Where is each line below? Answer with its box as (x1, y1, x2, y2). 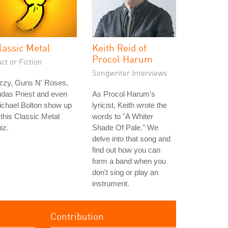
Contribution (50, 210, 104, 222)
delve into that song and (92, 134, 170, 144)
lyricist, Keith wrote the (92, 101, 167, 110)
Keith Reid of (92, 42, 147, 54)
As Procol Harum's (92, 90, 155, 99)
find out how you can (92, 146, 160, 155)
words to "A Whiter (92, 112, 153, 121)
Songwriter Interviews (92, 68, 167, 78)
